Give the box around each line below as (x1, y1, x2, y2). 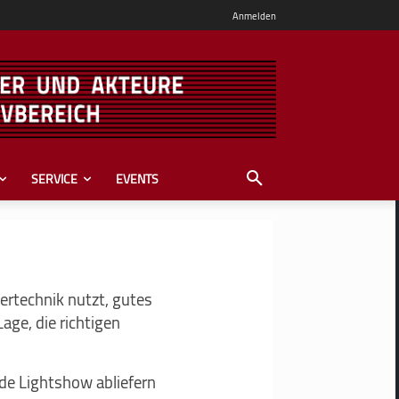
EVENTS (116, 167, 159, 191)
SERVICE (31, 167, 77, 191)
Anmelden (232, 6, 276, 25)
